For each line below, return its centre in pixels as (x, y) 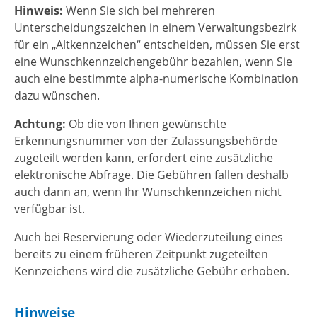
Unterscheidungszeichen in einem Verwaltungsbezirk (155, 27)
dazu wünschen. (57, 95)
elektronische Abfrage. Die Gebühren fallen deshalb (151, 174)
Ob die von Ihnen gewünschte (146, 123)
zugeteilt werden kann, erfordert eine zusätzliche (144, 157)
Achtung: (40, 123)
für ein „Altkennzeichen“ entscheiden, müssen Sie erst (157, 44)
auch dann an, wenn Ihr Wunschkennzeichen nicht (148, 191)
